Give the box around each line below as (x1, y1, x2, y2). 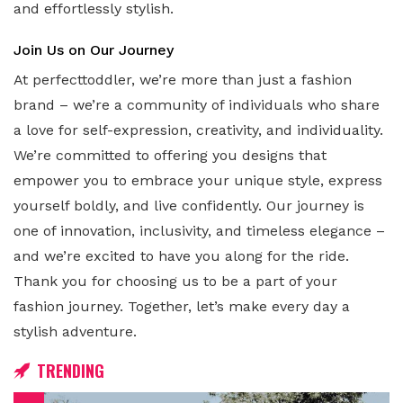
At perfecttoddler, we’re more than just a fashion (13, 71, 352, 89)
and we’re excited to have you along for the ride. (13, 247, 349, 265)
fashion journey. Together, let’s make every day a (13, 298, 350, 316)
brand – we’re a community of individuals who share (13, 96, 380, 114)
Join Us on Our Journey (13, 41, 174, 59)
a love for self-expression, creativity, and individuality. (13, 121, 383, 139)
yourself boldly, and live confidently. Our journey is (13, 197, 364, 215)
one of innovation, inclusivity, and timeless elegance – (13, 222, 385, 240)
